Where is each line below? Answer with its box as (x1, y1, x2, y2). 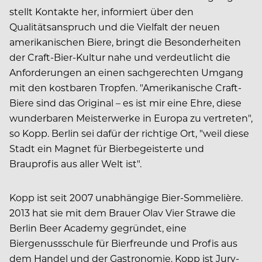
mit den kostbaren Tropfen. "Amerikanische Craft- (9, 81, 242, 94)
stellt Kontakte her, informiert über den (9, 5, 194, 18)
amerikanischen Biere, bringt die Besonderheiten (9, 35, 241, 48)
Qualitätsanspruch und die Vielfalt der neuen (9, 20, 220, 33)
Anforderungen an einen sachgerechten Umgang (9, 65, 243, 78)
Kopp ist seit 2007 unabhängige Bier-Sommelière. (9, 191, 243, 204)
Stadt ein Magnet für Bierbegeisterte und (9, 142, 204, 154)
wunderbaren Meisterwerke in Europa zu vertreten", (9, 111, 253, 124)
